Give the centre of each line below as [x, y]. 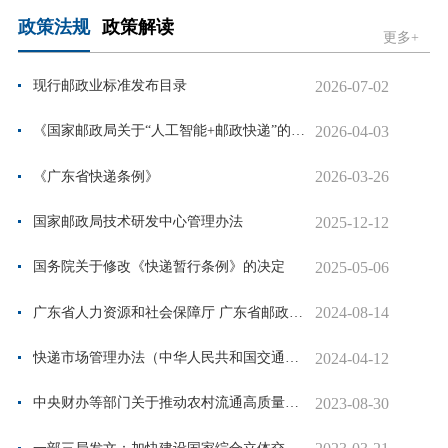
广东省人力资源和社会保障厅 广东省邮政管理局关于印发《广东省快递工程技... [295, 312]
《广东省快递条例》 [95, 176]
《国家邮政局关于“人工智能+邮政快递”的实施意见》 [297, 131]
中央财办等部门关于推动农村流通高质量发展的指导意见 [291, 403]
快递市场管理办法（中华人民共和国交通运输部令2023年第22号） [291, 358]
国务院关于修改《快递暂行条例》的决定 [158, 267]
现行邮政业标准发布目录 [109, 86]
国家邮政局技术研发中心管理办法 [137, 222]
